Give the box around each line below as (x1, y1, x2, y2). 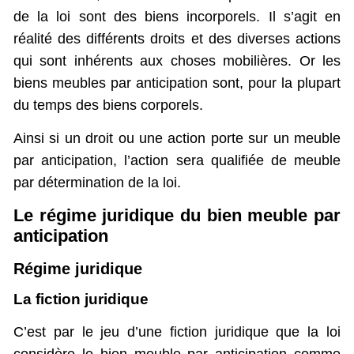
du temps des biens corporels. (13, 97, 203, 114)
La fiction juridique (13, 290, 149, 307)
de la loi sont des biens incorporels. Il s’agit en (13, 9, 341, 25)
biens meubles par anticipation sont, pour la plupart (13, 75, 341, 92)
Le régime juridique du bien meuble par (13, 205, 341, 225)
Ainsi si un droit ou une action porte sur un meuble (13, 130, 341, 147)
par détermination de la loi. (13, 175, 181, 191)
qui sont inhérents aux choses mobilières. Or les (13, 53, 341, 70)
